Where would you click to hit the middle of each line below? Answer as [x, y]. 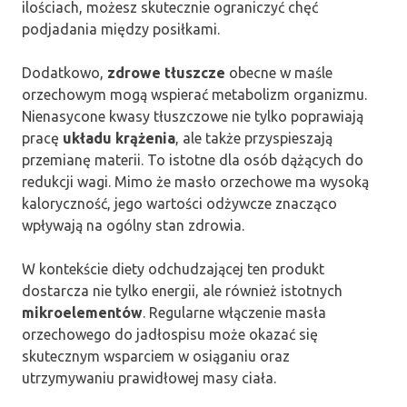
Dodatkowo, [65, 73]
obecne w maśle [279, 73]
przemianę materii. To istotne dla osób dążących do [193, 160]
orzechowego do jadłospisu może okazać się [170, 335]
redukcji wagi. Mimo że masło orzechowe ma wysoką [195, 182]
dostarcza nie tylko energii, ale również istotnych [182, 291]
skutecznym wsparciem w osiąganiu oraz [156, 357]
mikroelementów [82, 313]
